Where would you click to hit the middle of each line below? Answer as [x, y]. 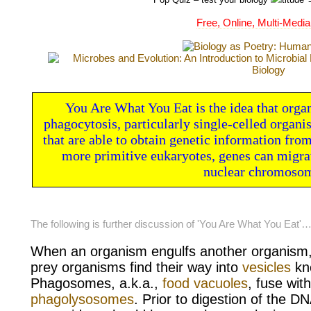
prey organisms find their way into [136, 267]
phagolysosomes [82, 299]
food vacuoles [205, 283]
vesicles [267, 267]
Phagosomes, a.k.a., [96, 283]
